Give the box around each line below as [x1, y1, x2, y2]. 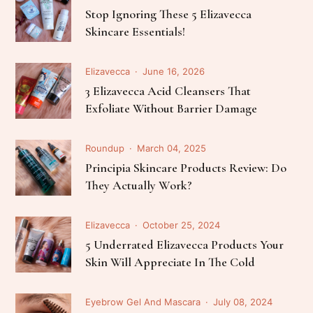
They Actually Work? [85, 177, 193, 193]
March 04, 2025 [137, 142, 207, 154]
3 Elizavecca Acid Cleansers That [85, 82, 252, 99]
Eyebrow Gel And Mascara [85, 296, 201, 307]
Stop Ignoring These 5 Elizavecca [85, 6, 252, 22]
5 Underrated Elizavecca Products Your [85, 236, 284, 252]
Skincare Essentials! [85, 23, 186, 39]
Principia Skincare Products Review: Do [85, 159, 287, 175]
